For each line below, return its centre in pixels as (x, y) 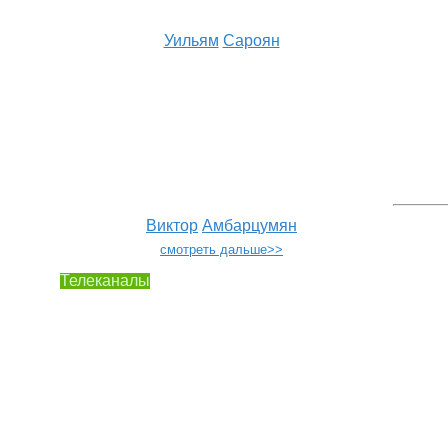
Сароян (251, 40)
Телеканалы (105, 280)
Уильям (191, 40)
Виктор (172, 225)
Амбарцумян (249, 225)
